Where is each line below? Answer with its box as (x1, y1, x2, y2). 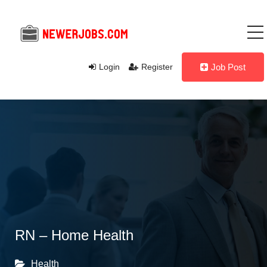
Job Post (211, 62, 246, 72)
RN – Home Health (15, 227, 133, 243)
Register (141, 62, 173, 72)
